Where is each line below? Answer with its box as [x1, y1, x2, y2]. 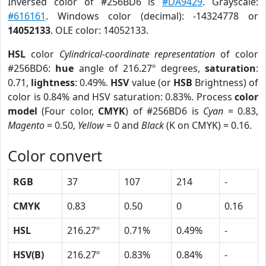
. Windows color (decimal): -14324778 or [46, 9, 258, 23]
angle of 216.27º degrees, [74, 62, 205, 75]
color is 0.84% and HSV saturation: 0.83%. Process [8, 90, 235, 103]
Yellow [78, 119, 104, 132]
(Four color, [37, 104, 99, 118]
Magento [8, 119, 45, 132]
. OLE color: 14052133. [50, 24, 148, 37]
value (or [129, 76, 173, 89]
